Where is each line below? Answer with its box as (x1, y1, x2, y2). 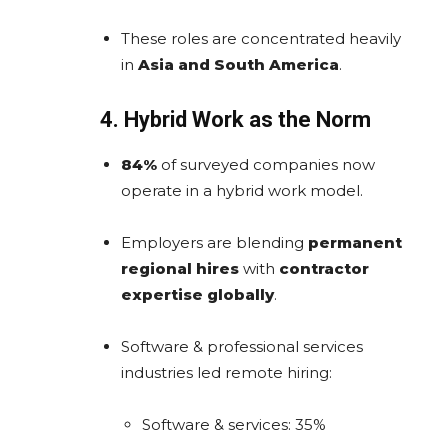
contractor (279, 258, 369, 278)
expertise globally (121, 284, 274, 304)
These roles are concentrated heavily (121, 28, 401, 48)
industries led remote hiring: (121, 362, 332, 382)
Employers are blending (121, 232, 308, 252)
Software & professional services (121, 336, 363, 356)
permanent (308, 232, 402, 252)
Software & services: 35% (142, 414, 326, 434)
